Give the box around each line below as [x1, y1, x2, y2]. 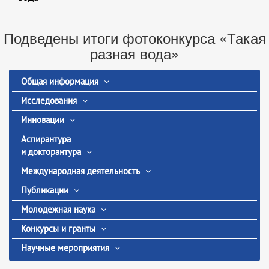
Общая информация [21, 76, 98, 87]
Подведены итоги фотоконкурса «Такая [3, 27, 266, 49]
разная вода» [90, 43, 179, 64]
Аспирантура [21, 133, 71, 145]
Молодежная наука [21, 204, 95, 215]
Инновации [21, 114, 64, 125]
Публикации [21, 184, 68, 196]
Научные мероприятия [21, 242, 109, 253]
